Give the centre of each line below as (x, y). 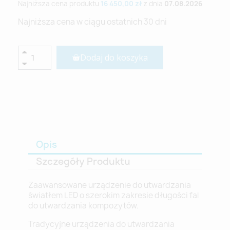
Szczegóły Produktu (83, 162)
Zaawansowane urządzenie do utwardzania (110, 185)
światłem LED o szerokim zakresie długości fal (113, 196)
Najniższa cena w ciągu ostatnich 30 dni (92, 22)
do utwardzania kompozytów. (83, 206)
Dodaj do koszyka (114, 58)
